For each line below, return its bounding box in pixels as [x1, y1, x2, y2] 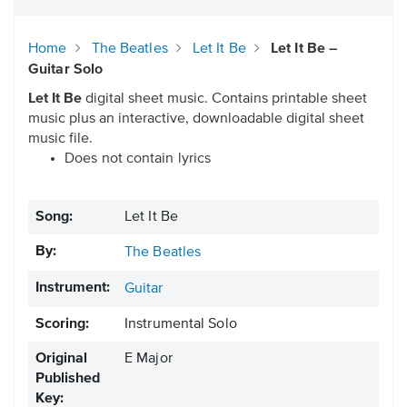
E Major [124, 352, 173, 367]
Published [35, 372, 100, 387]
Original [35, 352, 87, 367]
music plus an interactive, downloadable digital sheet [28, 112, 364, 127]
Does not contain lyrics [65, 152, 212, 167]
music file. [28, 132, 93, 147]
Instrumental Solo [124, 317, 237, 333]
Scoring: [35, 317, 89, 333]
